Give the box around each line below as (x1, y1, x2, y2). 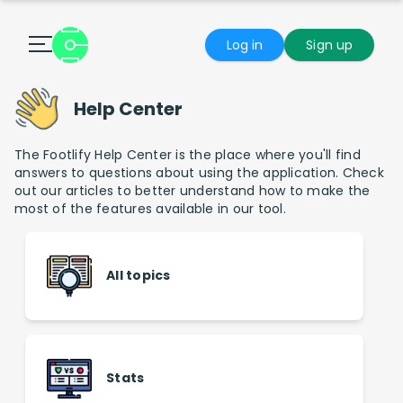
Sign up (306, 36, 353, 54)
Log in (226, 36, 264, 54)
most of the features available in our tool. (14, 200, 286, 218)
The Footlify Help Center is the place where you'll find (14, 146, 361, 164)
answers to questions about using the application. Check (14, 164, 384, 182)
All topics (106, 265, 171, 284)
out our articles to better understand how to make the (14, 182, 371, 200)
